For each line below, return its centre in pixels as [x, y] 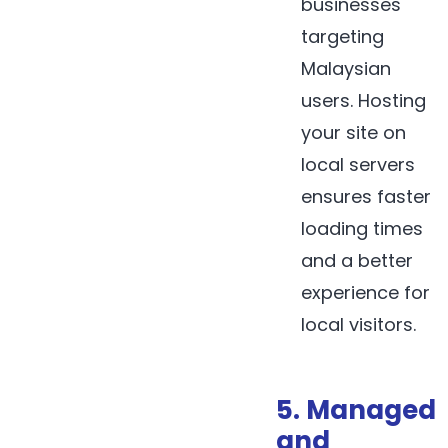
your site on [354, 132]
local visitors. [359, 324]
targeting [343, 36]
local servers [358, 164]
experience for [366, 292]
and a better [357, 260]
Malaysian [346, 68]
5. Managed [356, 410]
